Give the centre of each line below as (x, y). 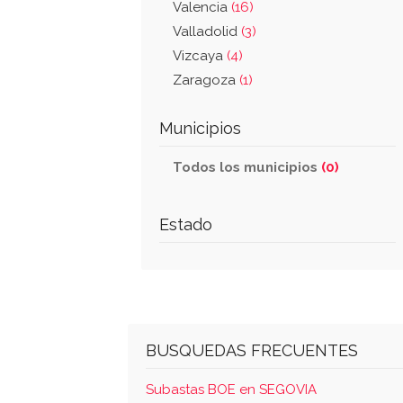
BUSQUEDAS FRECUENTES (252, 350)
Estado (186, 224)
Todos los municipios (247, 167)
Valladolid (207, 31)
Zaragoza (206, 80)
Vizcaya (200, 56)
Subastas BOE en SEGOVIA (231, 390)
